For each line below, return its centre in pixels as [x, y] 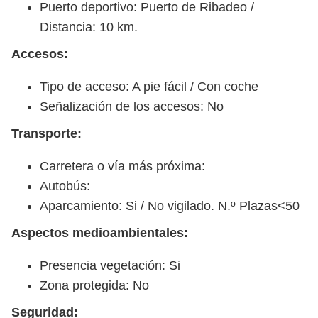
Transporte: [46, 133]
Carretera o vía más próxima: [122, 166]
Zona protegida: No [94, 285]
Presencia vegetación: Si [110, 265]
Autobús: [65, 186]
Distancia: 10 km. [89, 27]
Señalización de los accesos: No [132, 106]
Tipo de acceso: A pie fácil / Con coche [149, 86]
